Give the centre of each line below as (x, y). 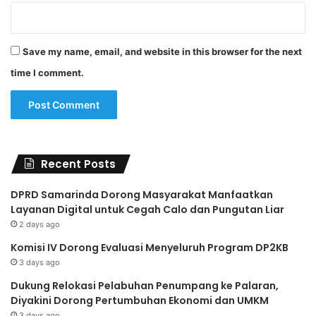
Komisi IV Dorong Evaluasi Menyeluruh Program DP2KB (150, 248)
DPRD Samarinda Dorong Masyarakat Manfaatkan (142, 195)
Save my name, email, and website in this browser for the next (162, 52)
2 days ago (39, 225)
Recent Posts (78, 164)
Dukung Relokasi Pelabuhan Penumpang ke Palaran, (145, 286)
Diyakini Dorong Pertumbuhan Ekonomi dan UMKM (140, 301)
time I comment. (47, 73)
